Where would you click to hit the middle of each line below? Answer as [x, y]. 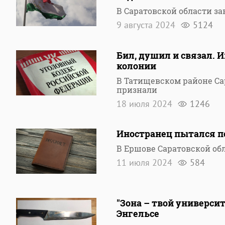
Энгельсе [138, 213]
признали [137, 90]
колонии [136, 66]
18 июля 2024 [146, 104]
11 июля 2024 [146, 162]
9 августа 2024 [147, 25]
